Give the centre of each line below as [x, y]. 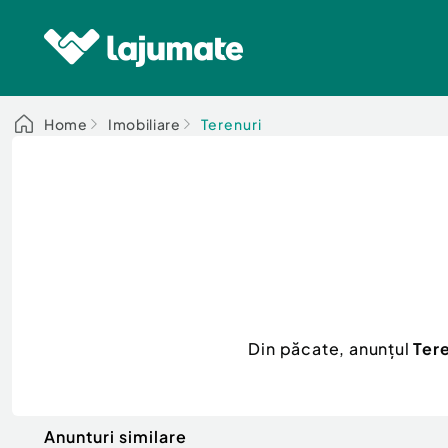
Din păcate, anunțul [331, 348]
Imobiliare [144, 124]
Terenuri [231, 124]
